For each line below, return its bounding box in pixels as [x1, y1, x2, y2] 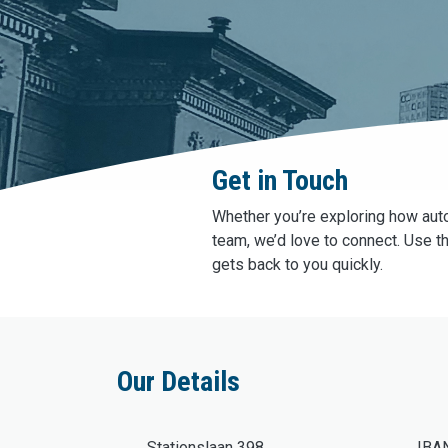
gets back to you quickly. [212, 255, 383, 275]
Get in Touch [212, 164, 348, 198]
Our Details [117, 365, 240, 399]
